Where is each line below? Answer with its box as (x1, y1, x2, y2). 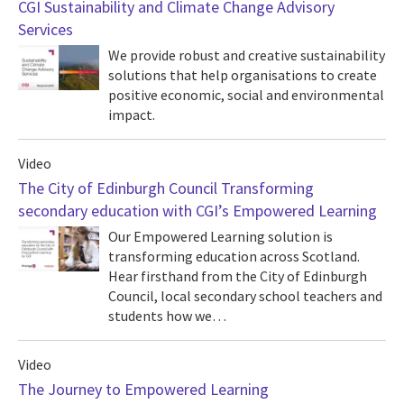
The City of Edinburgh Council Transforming (18, 178, 314, 198)
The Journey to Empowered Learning (18, 379, 269, 399)
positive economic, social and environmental (108, 86, 384, 104)
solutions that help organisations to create (108, 66, 377, 84)
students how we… (108, 307, 226, 325)
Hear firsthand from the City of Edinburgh (108, 267, 367, 285)
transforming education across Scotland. (108, 247, 360, 265)
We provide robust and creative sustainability (108, 46, 120, 64)
